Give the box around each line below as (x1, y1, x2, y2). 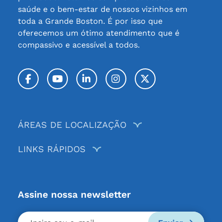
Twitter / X (144, 77, 212, 88)
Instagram (115, 77, 179, 88)
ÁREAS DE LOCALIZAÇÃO (17, 119, 126, 130)
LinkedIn (86, 77, 138, 88)
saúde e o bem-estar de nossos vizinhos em (17, 4, 187, 14)
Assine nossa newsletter (17, 189, 131, 200)
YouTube (56, 77, 108, 88)
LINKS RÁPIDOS (17, 144, 86, 154)
